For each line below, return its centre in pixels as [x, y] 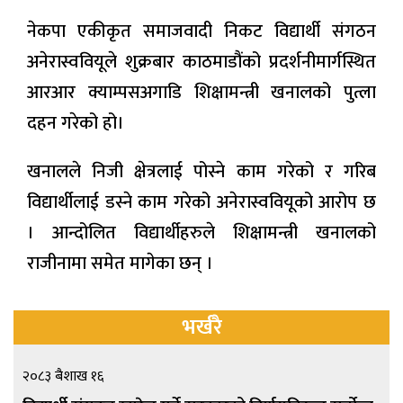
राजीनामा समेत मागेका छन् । [120, 264]
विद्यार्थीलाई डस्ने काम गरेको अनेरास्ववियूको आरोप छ [201, 203]
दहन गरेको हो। [76, 124]
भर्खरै [201, 328]
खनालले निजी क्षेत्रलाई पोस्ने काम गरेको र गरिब [201, 172]
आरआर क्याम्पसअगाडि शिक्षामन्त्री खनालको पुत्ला [201, 93]
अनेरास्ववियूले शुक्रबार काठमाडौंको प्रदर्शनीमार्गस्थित [201, 63]
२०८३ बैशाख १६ [63, 377]
